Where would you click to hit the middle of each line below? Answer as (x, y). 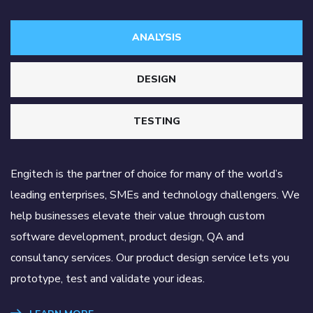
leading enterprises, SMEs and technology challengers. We (155, 195)
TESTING (156, 121)
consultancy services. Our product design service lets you (150, 257)
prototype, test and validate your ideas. (108, 278)
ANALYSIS (156, 37)
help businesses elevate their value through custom (138, 216)
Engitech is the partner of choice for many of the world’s (147, 174)
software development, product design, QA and (127, 236)
